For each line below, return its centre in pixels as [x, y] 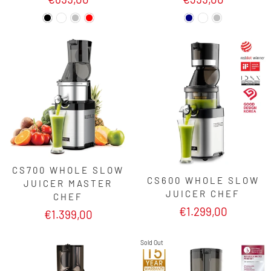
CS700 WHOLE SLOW [68, 170]
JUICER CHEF [203, 193]
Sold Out [152, 242]
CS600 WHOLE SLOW [203, 180]
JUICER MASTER [68, 183]
